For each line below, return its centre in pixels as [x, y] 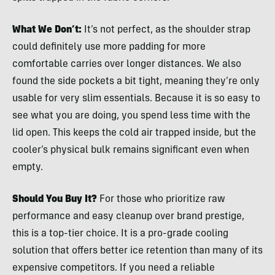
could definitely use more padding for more [109, 47]
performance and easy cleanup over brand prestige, [128, 216]
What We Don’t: [47, 30]
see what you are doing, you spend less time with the [131, 116]
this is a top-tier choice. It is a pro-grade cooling [120, 234]
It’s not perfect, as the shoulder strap [166, 30]
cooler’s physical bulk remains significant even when [131, 150]
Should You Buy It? [55, 199]
